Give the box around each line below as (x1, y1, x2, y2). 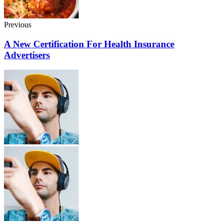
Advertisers (4, 49, 50, 60)
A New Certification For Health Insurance (4, 38, 174, 49)
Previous (4, 20, 31, 29)
